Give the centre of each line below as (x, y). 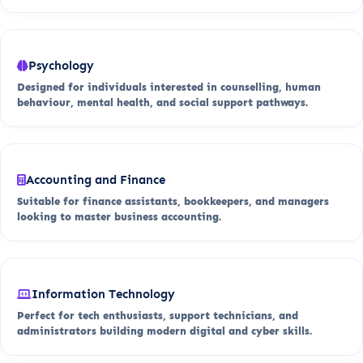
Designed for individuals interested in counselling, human (169, 87)
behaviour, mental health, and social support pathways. (162, 102)
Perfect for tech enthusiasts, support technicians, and (158, 315)
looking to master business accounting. (119, 216)
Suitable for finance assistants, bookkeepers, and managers (173, 201)
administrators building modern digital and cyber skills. (164, 331)
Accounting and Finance (96, 179)
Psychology (61, 65)
